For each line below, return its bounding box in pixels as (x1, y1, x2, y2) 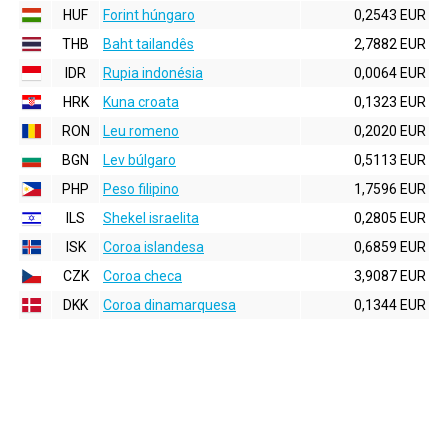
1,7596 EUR (354, 181, 426, 197)
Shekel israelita (103, 210, 199, 226)
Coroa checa (103, 268, 182, 284)
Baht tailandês (103, 36, 194, 52)
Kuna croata (103, 94, 179, 110)
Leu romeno (103, 123, 179, 139)
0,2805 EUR (354, 210, 426, 226)
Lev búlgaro (103, 152, 176, 168)
